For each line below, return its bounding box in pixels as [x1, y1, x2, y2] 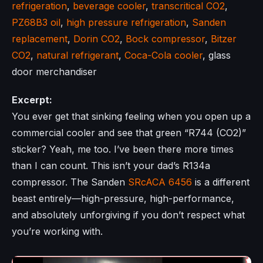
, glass [203, 49, 231, 61]
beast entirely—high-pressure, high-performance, [12, 192, 234, 204]
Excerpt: [12, 93, 52, 106]
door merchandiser [12, 65, 97, 77]
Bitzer [211, 32, 237, 45]
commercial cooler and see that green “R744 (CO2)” [12, 126, 246, 139]
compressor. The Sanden [12, 176, 128, 188]
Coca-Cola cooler [124, 49, 203, 61]
